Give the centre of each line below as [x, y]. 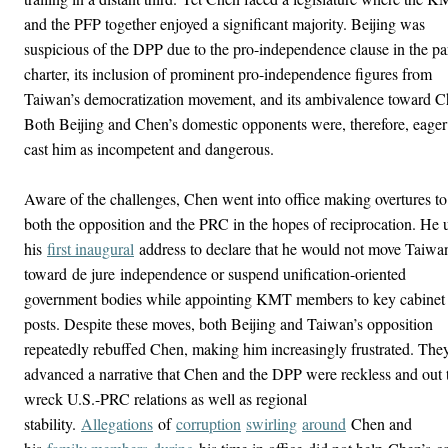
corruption [208, 423]
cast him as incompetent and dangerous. [149, 148]
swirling [271, 423]
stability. [52, 423]
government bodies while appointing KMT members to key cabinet [234, 298]
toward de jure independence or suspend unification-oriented [215, 273]
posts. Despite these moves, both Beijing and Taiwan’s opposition [228, 323]
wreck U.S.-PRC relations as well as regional [165, 398]
